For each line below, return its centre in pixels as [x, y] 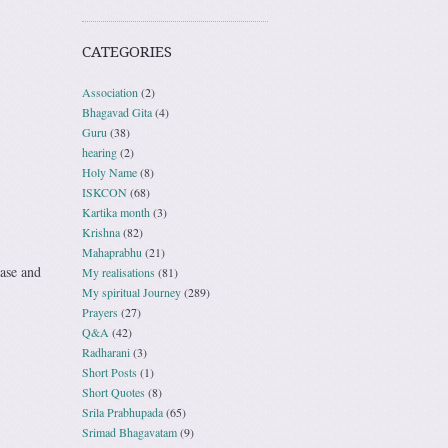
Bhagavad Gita [117, 111]
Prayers [100, 311]
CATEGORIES [127, 51]
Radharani [106, 351]
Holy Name [109, 171]
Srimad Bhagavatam [129, 431]
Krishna [101, 231]
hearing [99, 151]
